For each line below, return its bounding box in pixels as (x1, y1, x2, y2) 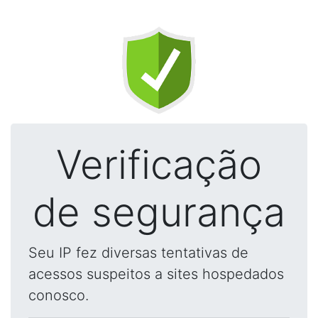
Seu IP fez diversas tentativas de (28, 244, 248, 261)
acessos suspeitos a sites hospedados (28, 265, 284, 283)
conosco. (28, 287, 89, 304)
